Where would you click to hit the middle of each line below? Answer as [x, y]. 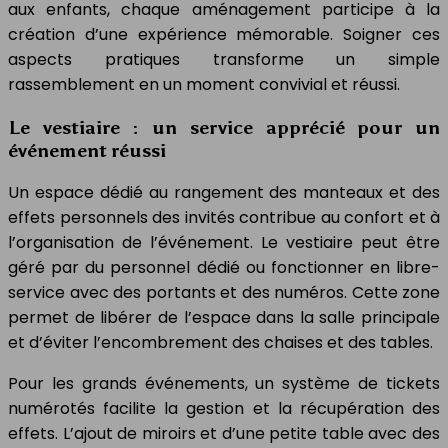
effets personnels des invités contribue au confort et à [224, 218]
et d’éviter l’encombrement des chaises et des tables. [220, 343]
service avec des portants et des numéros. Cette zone [224, 293]
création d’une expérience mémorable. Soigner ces [224, 34]
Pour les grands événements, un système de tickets [224, 384]
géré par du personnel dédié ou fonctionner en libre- [224, 268]
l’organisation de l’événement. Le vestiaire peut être [224, 243]
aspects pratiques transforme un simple [224, 59]
